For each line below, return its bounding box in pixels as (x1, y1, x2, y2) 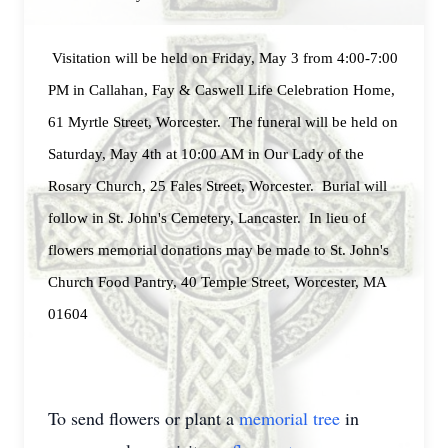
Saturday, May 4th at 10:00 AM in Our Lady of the (48, 146, 364, 162)
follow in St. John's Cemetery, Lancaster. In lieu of (48, 210, 366, 226)
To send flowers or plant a (48, 406, 239, 430)
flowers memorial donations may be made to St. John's (48, 242, 389, 258)
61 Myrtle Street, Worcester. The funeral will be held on (48, 114, 398, 130)
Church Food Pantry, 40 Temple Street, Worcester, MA (48, 274, 386, 290)
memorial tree (239, 406, 340, 430)
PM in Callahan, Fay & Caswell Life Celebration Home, (48, 82, 395, 98)
